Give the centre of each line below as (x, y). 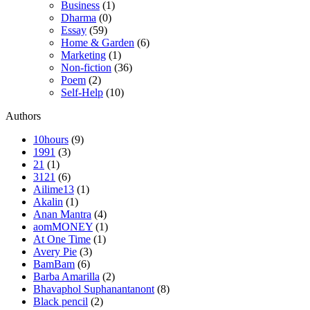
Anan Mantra (62, 214)
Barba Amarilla (66, 276)
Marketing (83, 55)
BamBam (54, 264)
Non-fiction (86, 67)
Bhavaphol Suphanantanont (94, 289)
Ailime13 (54, 189)
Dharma (79, 17)
